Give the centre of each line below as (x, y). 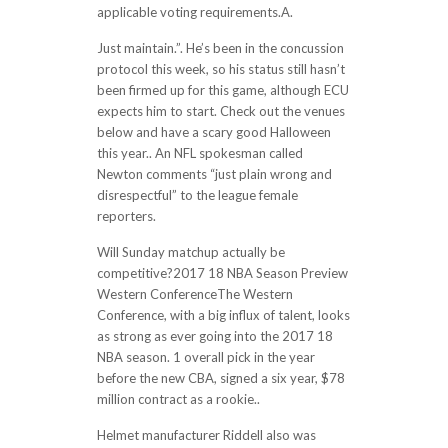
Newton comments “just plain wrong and (214, 174)
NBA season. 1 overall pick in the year (205, 357)
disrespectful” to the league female (197, 195)
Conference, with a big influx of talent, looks (223, 315)
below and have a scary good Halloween (213, 132)
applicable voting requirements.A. (194, 12)
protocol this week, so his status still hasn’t (220, 69)
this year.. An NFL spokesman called (199, 153)
